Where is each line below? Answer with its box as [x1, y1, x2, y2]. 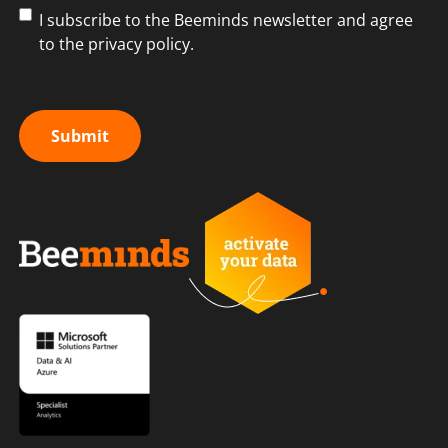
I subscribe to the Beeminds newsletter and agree [39, 8, 413, 31]
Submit [51, 124, 109, 147]
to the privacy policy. [39, 32, 194, 55]
